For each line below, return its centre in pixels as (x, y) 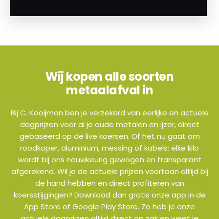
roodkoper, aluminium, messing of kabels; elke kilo (109, 148)
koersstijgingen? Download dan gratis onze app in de (109, 195)
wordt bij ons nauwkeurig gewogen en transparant (109, 160)
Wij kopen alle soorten (109, 77)
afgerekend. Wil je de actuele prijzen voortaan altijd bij (109, 172)
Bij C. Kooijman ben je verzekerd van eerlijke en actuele (109, 113)
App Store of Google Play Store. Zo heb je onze (109, 207)
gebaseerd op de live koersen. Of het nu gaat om (109, 136)
